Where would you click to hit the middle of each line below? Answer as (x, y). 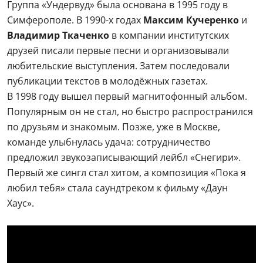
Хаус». (21, 203)
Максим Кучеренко (192, 20)
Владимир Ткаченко (58, 35)
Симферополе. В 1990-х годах (75, 20)
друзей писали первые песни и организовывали (118, 50)
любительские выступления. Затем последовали (118, 66)
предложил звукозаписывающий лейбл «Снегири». (124, 157)
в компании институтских (169, 35)
